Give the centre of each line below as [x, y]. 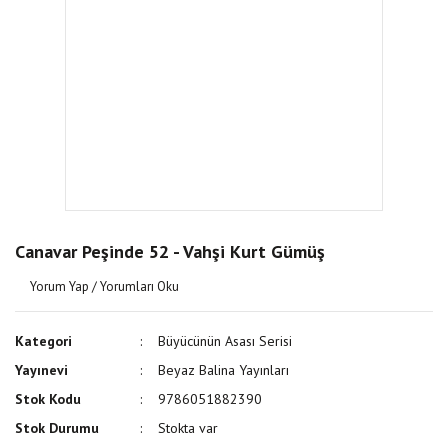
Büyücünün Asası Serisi [225, 341]
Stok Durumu [57, 428]
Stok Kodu [48, 399]
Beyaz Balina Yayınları [224, 370]
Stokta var [188, 428]
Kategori [43, 341]
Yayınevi [41, 370]
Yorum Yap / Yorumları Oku [104, 286]
